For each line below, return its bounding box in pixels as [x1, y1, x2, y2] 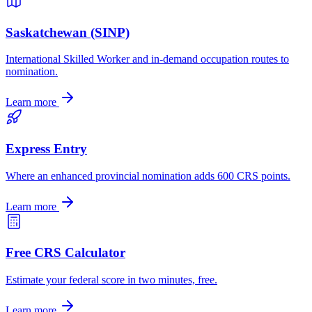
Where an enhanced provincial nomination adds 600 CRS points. [6, 169, 290, 182]
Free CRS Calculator [6, 245, 125, 260]
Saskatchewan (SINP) [6, 24, 130, 40]
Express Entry [6, 141, 87, 157]
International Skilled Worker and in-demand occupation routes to [6, 53, 289, 65]
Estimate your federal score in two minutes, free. [6, 274, 217, 286]
